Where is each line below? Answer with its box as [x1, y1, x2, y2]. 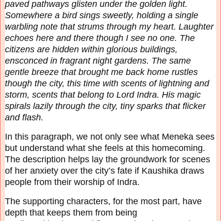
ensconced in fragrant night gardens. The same [5, 55, 191, 66]
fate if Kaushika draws [117, 165, 204, 176]
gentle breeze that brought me [5, 67, 126, 77]
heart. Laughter [153, 21, 214, 32]
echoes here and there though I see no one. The [5, 33, 195, 43]
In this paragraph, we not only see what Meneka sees [5, 131, 215, 142]
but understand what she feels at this [5, 143, 152, 153]
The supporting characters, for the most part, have [5, 196, 202, 206]
